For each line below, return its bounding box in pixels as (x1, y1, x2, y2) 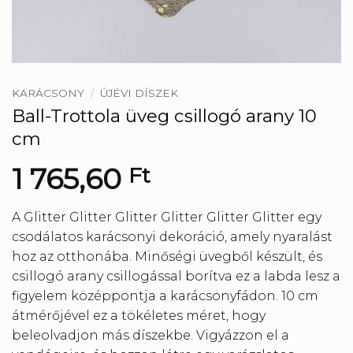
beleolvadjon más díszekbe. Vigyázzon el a (12, 327, 289, 343)
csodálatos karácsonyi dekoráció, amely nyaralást (12, 229, 333, 244)
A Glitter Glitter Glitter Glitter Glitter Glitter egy (12, 209, 321, 225)
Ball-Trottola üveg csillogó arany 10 (12, 104, 317, 127)
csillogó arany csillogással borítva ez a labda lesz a (12, 268, 340, 284)
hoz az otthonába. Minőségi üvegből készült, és (12, 248, 322, 264)
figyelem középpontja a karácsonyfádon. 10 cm (12, 288, 318, 303)
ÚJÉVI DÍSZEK (100, 86, 179, 99)
